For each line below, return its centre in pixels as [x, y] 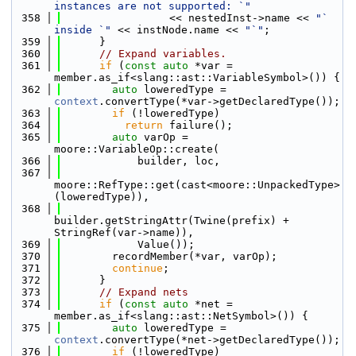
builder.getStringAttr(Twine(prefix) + [172, 221]
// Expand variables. [163, 54]
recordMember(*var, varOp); [169, 256]
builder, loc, [141, 161]
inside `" [83, 30]
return [144, 125]
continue [137, 268]
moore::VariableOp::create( [137, 149]
